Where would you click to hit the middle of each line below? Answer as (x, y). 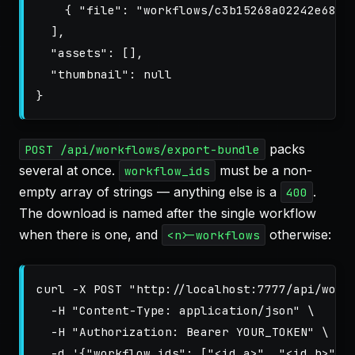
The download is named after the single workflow (168, 213)
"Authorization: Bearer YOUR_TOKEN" (193, 332)
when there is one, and (90, 235)
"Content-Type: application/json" (186, 310)
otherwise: (298, 235)
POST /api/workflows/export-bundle (142, 149)
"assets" (79, 53)
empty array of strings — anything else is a (150, 192)
